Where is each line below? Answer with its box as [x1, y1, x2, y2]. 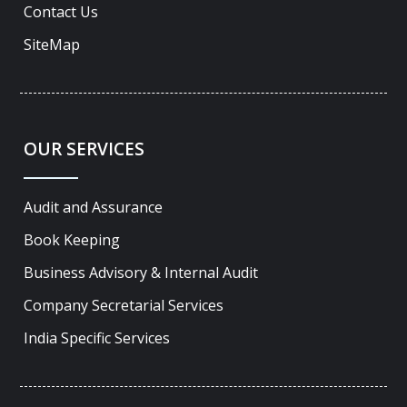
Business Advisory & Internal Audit [24, 262, 259, 283]
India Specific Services [24, 327, 171, 348]
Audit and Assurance [24, 196, 164, 217]
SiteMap [24, 34, 81, 55]
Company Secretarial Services [24, 294, 224, 315]
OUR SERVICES [24, 137, 145, 162]
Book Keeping [24, 229, 121, 250]
